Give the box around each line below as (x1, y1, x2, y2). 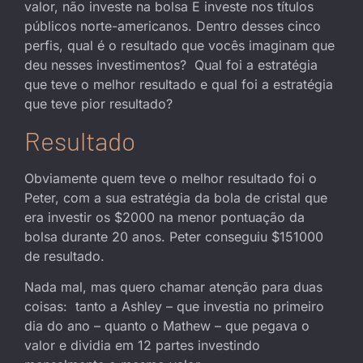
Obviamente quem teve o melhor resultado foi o (24, 169, 317, 186)
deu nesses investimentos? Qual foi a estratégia (24, 56, 318, 73)
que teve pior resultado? (24, 95, 173, 112)
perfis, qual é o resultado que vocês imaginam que (24, 36, 335, 53)
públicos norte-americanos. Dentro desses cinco (24, 17, 321, 34)
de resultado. (24, 247, 105, 264)
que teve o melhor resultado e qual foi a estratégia (24, 75, 333, 92)
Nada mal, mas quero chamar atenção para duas (24, 279, 322, 296)
